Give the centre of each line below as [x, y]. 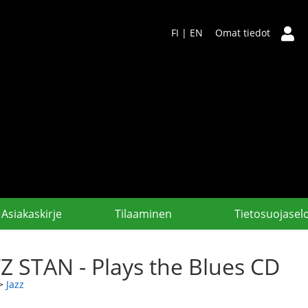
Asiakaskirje [32, 214]
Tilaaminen [143, 214]
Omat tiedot [243, 33]
